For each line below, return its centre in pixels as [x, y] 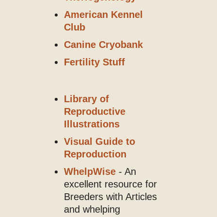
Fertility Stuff [94, 62]
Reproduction [95, 154]
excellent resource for [110, 184]
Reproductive [94, 112]
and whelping [92, 209]
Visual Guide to [99, 142]
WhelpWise [90, 172]
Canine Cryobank [103, 45]
